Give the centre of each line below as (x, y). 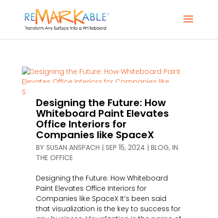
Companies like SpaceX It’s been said (101, 199)
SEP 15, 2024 (125, 147)
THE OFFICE (54, 158)
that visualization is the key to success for (108, 209)
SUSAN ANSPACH (73, 147)
